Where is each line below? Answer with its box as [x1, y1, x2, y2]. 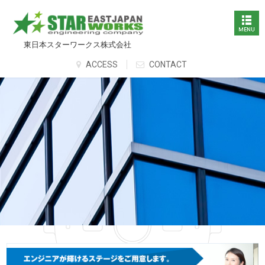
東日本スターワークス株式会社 [24, 40, 132, 50]
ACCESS [84, 60, 118, 70]
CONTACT [147, 60, 187, 70]
